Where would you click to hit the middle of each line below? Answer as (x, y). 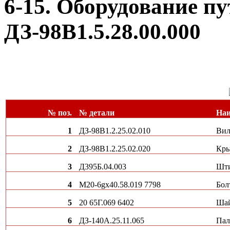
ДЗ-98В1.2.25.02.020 (115, 148)
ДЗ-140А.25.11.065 (112, 220)
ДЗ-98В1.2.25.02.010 (115, 130)
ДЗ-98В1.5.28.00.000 (102, 31)
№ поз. (60, 112)
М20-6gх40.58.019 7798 (120, 184)
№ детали (97, 112)
